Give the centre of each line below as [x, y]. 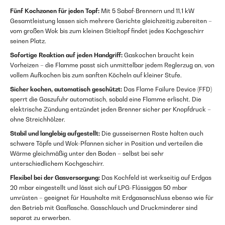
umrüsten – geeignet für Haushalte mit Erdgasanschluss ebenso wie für [112, 198]
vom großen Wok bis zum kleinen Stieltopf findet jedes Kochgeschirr [107, 31]
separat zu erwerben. [40, 218]
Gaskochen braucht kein [158, 55]
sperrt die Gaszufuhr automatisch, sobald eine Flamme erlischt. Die [106, 99]
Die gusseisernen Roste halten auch [152, 133]
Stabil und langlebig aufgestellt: [55, 133]
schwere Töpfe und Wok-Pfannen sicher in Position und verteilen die [106, 143]
